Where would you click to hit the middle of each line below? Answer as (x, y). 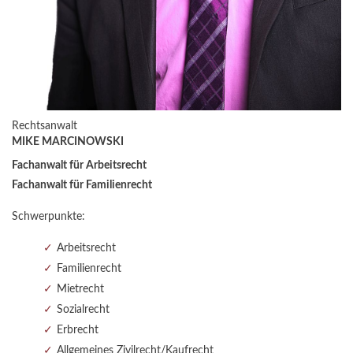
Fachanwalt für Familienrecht (82, 186)
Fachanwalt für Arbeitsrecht (79, 166)
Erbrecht (78, 331)
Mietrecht (80, 290)
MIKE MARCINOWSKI (68, 142)
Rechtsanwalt (45, 126)
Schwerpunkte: (48, 217)
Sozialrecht (83, 310)
